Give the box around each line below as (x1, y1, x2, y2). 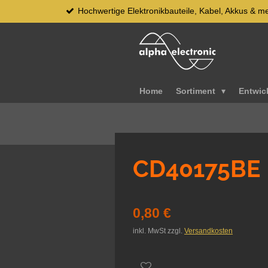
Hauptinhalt (5, 21, 53, 31)
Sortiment (176, 86, 218, 96)
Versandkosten (184, 226, 233, 234)
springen (5, 35, 42, 44)
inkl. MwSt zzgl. (133, 226, 184, 234)
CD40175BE (133, 155, 260, 182)
